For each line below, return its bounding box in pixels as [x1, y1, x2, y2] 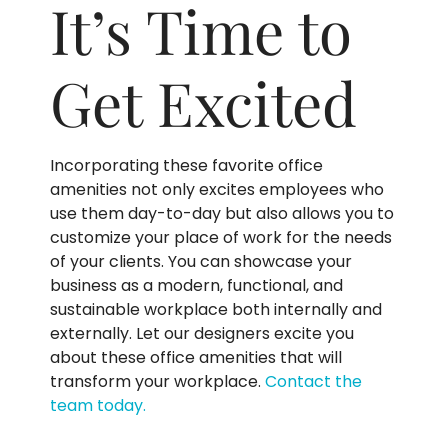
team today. [50, 393, 146, 417]
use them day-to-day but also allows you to [50, 201, 394, 225]
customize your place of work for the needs [50, 225, 392, 249]
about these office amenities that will [50, 345, 342, 369]
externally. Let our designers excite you [50, 321, 354, 345]
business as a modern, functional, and [50, 273, 343, 297]
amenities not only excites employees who [50, 177, 384, 201]
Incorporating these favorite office [50, 153, 323, 177]
